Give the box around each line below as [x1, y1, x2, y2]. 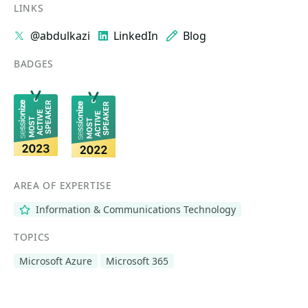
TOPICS [14, 230, 51, 243]
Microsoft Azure [19, 254, 92, 267]
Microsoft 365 [106, 254, 168, 267]
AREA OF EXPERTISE [14, 179, 112, 192]
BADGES [14, 57, 54, 70]
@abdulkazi [30, 28, 90, 43]
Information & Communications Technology [32, 203, 236, 216]
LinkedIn [113, 28, 158, 43]
